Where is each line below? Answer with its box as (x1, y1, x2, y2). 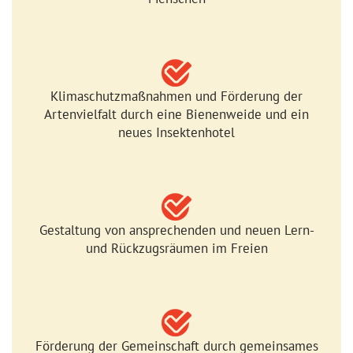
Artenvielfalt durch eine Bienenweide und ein (44, 104, 309, 123)
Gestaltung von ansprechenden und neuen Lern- (39, 220, 314, 239)
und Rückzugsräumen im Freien (85, 238, 268, 257)
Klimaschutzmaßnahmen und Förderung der (50, 86, 303, 105)
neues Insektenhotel (118, 122, 235, 141)
